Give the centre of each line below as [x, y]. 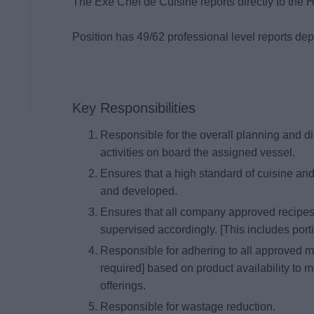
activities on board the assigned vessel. [199, 153]
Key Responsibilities [134, 108]
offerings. [125, 285]
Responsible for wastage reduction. [190, 306]
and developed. [141, 191]
